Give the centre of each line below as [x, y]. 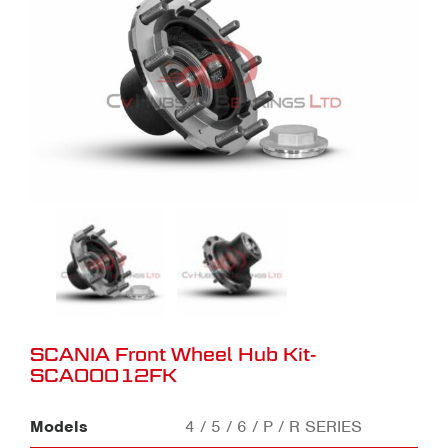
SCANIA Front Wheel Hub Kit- [173, 354]
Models [59, 427]
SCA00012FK [103, 375]
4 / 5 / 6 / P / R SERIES [274, 427]
